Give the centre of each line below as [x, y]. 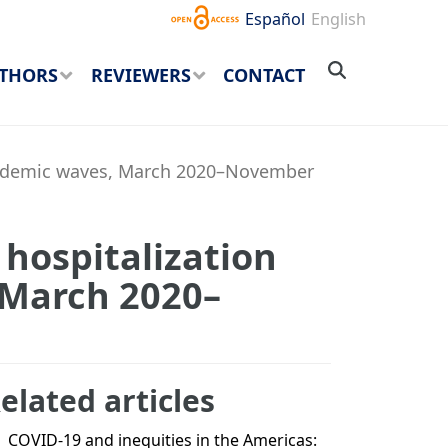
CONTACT [264, 75]
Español [275, 19]
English [339, 19]
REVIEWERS [140, 75]
